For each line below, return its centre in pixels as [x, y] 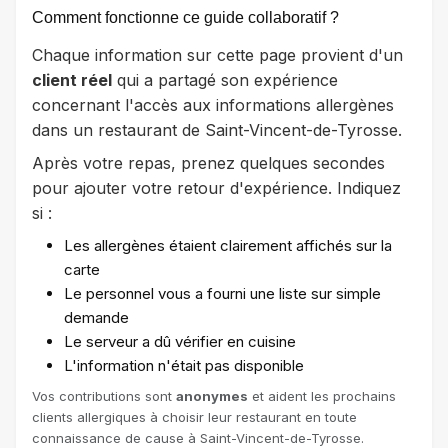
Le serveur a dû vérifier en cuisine [180, 341]
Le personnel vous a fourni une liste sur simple [222, 293]
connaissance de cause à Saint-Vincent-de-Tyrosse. [198, 437]
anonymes [212, 395]
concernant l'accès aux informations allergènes [213, 104]
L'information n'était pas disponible [184, 365]
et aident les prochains [322, 395]
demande [96, 317]
